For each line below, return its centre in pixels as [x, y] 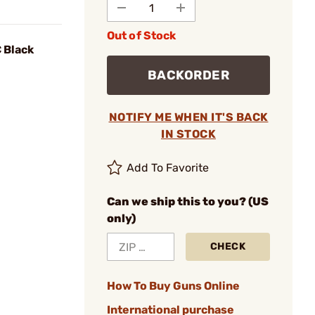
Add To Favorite [168, 168]
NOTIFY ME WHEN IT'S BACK [188, 117]
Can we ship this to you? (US [188, 201]
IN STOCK [188, 134]
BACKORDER [188, 75]
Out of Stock [142, 36]
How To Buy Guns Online [173, 286]
